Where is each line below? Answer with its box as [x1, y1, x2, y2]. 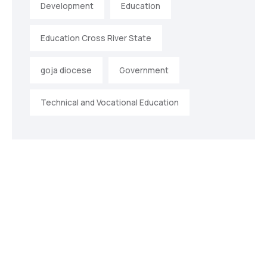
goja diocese [41, 65, 92, 76]
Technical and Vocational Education [41, 97, 179, 108]
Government [119, 65, 169, 76]
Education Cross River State [41, 33, 151, 44]
